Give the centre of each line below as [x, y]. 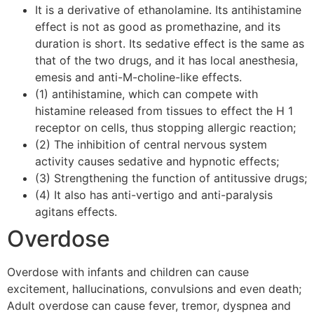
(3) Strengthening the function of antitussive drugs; [171, 178]
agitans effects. [76, 211]
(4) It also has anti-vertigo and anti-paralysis [154, 194]
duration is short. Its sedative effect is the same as [170, 43]
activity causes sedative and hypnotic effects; [157, 161]
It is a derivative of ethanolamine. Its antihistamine [168, 9]
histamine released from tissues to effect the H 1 [164, 110]
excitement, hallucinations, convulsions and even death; [154, 288]
